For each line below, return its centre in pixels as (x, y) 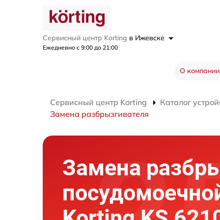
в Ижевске (148, 38)
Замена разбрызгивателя (99, 114)
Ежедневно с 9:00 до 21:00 (80, 47)
